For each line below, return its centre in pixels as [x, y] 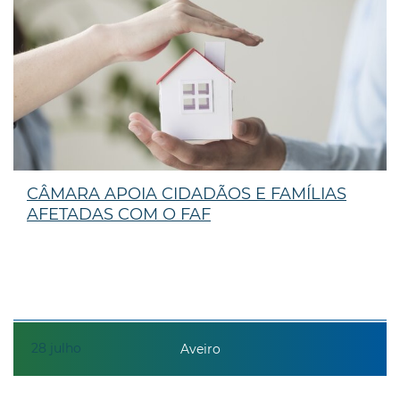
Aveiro [200, 350]
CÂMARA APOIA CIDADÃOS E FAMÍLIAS [187, 193]
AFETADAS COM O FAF [119, 214]
